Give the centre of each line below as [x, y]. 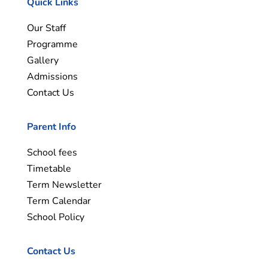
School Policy [55, 217]
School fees [52, 153]
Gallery [42, 61]
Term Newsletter [64, 185]
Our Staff [46, 28]
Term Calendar [59, 201]
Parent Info [51, 127]
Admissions [52, 77]
